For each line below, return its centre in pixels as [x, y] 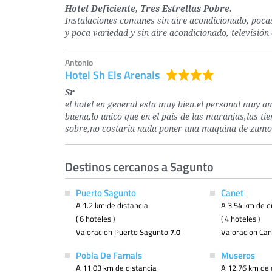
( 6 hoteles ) [95, 219]
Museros [238, 255]
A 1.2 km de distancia [112, 205]
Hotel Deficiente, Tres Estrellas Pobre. [148, 9]
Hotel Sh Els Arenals [112, 75]
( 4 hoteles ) [240, 219]
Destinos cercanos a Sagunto [139, 166]
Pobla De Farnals [109, 255]
